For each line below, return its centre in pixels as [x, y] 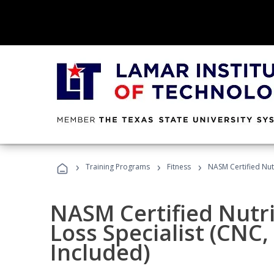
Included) [100, 252]
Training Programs [118, 167]
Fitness [179, 167]
